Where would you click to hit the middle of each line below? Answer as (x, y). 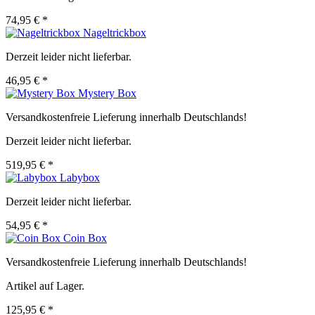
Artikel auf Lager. (45, 286)
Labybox (80, 178)
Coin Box (85, 238)
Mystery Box (107, 94)
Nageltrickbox (115, 33)
